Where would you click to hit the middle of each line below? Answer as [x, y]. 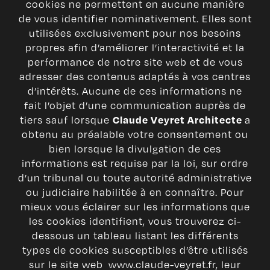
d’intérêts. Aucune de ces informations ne [135, 91]
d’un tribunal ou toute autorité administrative [135, 178]
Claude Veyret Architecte [178, 120]
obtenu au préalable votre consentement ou [135, 134]
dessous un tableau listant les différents [135, 236]
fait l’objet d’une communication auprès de [135, 105]
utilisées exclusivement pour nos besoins [135, 33]
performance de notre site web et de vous [135, 62]
